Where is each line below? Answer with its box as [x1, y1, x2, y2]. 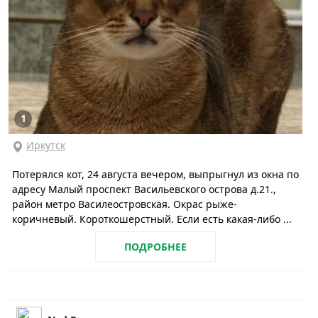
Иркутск [26, 138, 65, 153]
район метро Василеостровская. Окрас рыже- [12, 197, 237, 212]
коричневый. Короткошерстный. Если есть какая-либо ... [12, 212, 292, 226]
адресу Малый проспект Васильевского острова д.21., [12, 182, 276, 197]
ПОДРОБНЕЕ [124, 240, 187, 254]
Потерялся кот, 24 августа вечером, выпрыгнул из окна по [12, 168, 299, 182]
